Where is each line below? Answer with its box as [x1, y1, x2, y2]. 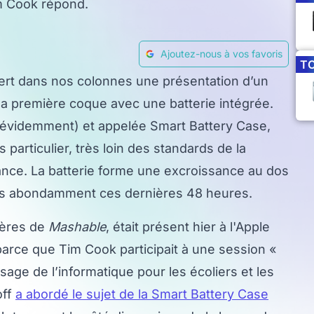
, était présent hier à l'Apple [106, 219, 270, 234]
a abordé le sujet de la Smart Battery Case [15, 287, 268, 301]
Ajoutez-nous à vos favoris [161, 48, 282, 60]
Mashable [48, 219, 106, 234]
